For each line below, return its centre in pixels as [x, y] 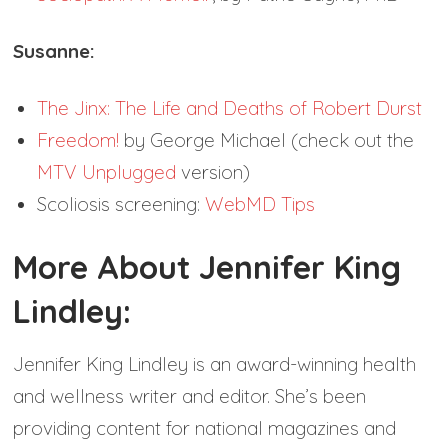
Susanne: [54, 51]
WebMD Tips [260, 204]
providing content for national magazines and [205, 428]
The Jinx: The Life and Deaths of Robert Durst [230, 108]
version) [213, 172]
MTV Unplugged [107, 172]
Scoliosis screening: [121, 204]
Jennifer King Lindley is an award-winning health [215, 364]
